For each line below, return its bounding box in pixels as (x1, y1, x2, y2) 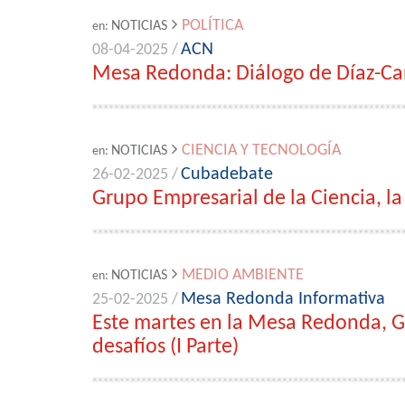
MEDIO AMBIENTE (182, 267, 304, 284)
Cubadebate (181, 165, 273, 184)
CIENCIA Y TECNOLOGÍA (182, 142, 341, 159)
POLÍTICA (182, 17, 243, 34)
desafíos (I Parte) (92, 336, 239, 358)
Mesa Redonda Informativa (181, 290, 385, 308)
